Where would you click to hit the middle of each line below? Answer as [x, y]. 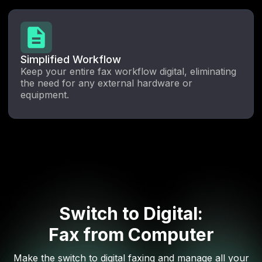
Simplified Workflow [71, 60]
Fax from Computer [131, 235]
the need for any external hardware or [106, 83]
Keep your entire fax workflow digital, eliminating [128, 72]
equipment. [45, 95]
